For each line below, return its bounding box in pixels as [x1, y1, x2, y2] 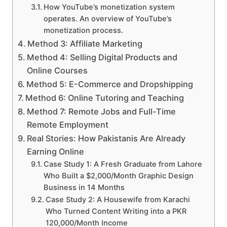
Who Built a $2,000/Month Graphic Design [43, 171, 194, 181]
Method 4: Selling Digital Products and [27, 52, 178, 63]
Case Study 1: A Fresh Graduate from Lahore [43, 160, 202, 169]
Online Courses [27, 65, 88, 76]
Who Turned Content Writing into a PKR [45, 207, 186, 216]
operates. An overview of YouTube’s [43, 14, 172, 24]
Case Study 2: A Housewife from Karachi [45, 195, 190, 205]
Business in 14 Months [43, 183, 125, 193]
